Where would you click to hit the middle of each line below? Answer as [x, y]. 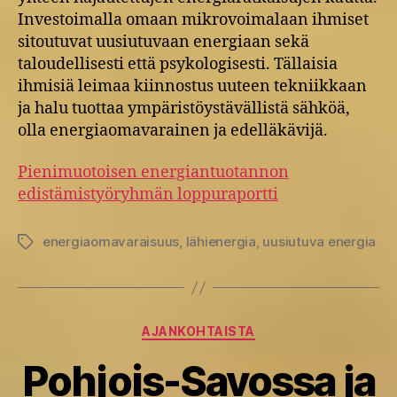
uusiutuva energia [319, 241]
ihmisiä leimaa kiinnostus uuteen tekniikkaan [192, 86]
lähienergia [221, 241]
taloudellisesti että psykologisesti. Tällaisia [178, 64]
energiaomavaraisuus [111, 241]
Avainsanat [52, 242]
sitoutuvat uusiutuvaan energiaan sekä [163, 42]
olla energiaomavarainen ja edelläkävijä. [173, 130]
